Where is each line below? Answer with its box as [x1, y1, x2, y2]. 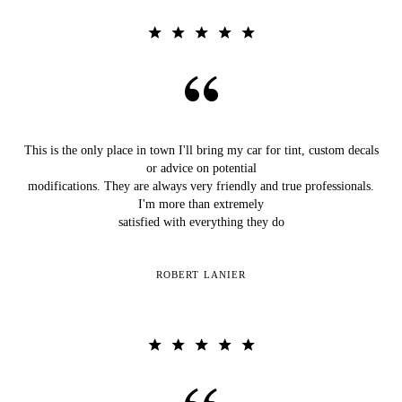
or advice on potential [145, 161, 257, 175]
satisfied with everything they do [118, 214, 284, 229]
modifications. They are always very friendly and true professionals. [28, 179, 374, 193]
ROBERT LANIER [155, 268, 247, 280]
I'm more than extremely [138, 197, 264, 211]
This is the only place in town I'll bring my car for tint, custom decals [23, 143, 379, 157]
